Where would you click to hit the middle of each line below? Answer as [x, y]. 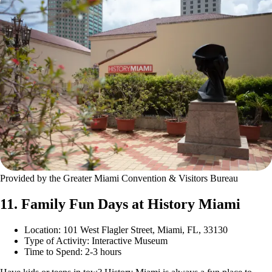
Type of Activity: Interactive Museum [96, 240]
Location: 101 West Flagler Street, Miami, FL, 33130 [126, 229]
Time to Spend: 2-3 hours [73, 251]
